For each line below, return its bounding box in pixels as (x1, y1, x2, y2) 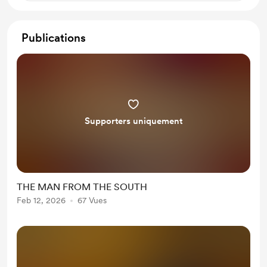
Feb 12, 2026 (17, 195, 66, 205)
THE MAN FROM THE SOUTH (17, 181, 147, 193)
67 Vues (77, 195, 107, 205)
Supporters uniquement (85, 116, 182, 126)
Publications (21, 31, 86, 45)
